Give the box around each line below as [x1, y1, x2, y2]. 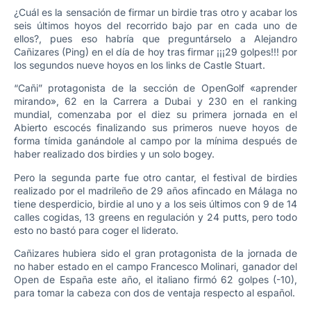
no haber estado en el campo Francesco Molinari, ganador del [14, 260, 297, 273]
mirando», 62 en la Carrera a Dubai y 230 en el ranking [14, 95, 297, 108]
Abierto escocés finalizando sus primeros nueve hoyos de [14, 121, 297, 134]
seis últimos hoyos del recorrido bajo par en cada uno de [14, 19, 297, 31]
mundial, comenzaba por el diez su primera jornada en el [14, 108, 297, 121]
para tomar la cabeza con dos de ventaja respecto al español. [14, 287, 295, 299]
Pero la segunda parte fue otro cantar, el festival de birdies [14, 171, 297, 183]
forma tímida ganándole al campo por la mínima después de [14, 135, 297, 147]
